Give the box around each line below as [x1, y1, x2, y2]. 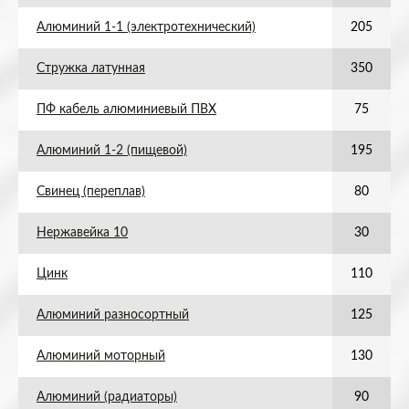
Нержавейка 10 [37, 226, 128, 239]
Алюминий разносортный [37, 309, 189, 321]
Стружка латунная [37, 62, 145, 75]
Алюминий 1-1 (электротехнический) [37, 21, 256, 34]
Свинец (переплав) [37, 185, 145, 198]
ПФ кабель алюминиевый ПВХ [37, 103, 216, 116]
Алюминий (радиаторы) [37, 391, 177, 404]
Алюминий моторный [37, 350, 165, 362]
